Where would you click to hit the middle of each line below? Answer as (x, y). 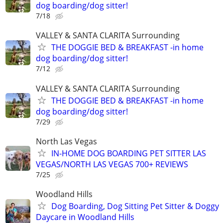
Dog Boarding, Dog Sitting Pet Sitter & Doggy (135, 206)
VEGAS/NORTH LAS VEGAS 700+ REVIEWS (112, 164)
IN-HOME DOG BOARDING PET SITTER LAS (129, 153)
